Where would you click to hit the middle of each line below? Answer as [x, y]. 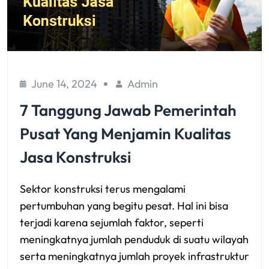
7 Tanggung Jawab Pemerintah [128, 110]
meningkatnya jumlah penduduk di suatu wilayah [134, 239]
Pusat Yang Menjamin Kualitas [125, 133]
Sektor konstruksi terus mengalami [103, 189]
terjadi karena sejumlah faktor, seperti [112, 222]
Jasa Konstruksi [75, 157]
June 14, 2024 [64, 83]
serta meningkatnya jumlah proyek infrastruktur [134, 256]
